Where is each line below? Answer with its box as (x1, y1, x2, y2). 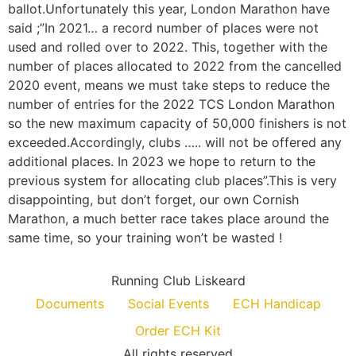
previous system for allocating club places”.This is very (8, 172, 337, 188)
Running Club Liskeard (110, 273, 246, 289)
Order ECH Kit (135, 323, 221, 339)
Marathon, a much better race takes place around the (8, 211, 329, 226)
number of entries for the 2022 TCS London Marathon (8, 96, 335, 112)
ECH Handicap (232, 296, 321, 312)
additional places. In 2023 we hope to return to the (8, 153, 315, 169)
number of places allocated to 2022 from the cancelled (8, 58, 342, 74)
